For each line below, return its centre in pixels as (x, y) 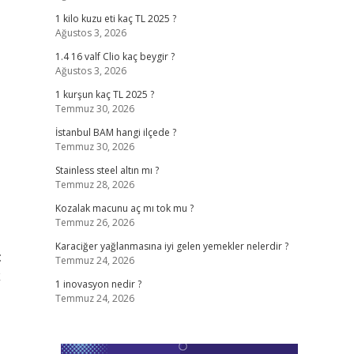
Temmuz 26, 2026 (94, 222)
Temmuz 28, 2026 (94, 185)
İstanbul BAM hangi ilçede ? (115, 132)
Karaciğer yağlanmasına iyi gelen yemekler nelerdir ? (171, 246)
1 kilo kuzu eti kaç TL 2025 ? (115, 19)
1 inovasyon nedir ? (98, 284)
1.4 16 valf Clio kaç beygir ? (115, 56)
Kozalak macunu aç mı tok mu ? (124, 208)
